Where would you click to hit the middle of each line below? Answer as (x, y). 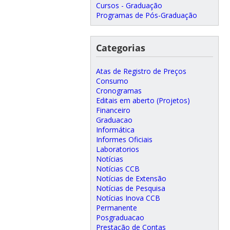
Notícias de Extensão (131, 178)
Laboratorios (117, 149)
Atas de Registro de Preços (141, 71)
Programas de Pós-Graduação (146, 15)
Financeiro (113, 110)
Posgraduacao (120, 217)
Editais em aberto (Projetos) (143, 100)
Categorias (120, 47)
